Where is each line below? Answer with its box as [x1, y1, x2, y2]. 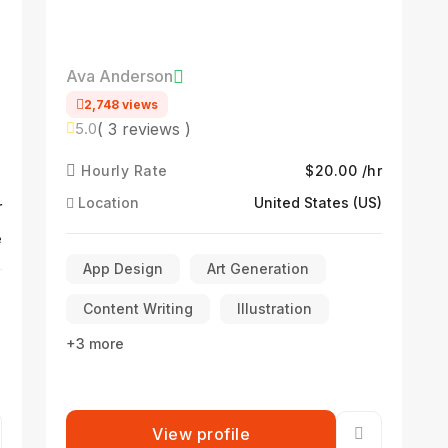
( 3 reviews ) [97, 118, 191, 139]
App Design [83, 260, 163, 277]
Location [74, 194, 139, 211]
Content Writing [83, 300, 193, 317]
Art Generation [207, 260, 309, 277]
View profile [152, 424, 250, 444]
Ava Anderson [66, 66, 173, 86]
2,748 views [84, 97, 158, 112]
